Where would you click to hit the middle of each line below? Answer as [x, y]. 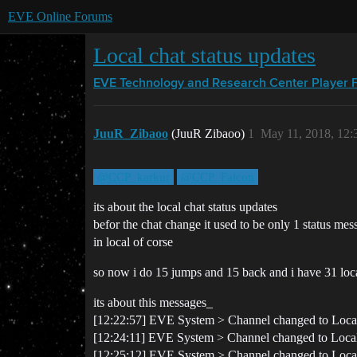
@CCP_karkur [134, 177]
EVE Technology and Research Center [201, 84]
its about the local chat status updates [185, 207]
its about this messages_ [153, 302]
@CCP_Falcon [218, 177]
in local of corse [133, 242]
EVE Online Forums [60, 16]
